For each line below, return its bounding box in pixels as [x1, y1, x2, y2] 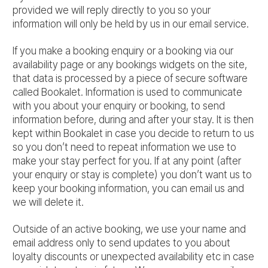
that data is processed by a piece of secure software [13, 72, 248, 84]
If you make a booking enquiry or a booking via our [13, 44, 233, 57]
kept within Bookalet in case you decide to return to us [13, 127, 254, 139]
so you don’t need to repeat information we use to [13, 141, 236, 153]
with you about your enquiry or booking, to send [13, 99, 225, 112]
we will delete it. [13, 196, 84, 208]
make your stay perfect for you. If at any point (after [13, 154, 241, 167]
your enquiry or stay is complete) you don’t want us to [13, 168, 252, 181]
